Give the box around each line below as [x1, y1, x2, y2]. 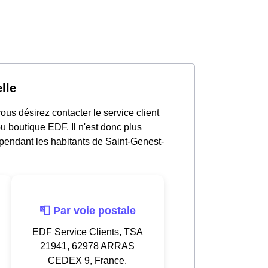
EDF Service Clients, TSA [32, 226, 143, 237]
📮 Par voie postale [39, 204, 136, 217]
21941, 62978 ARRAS [40, 240, 135, 251]
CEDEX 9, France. [48, 255, 127, 266]
